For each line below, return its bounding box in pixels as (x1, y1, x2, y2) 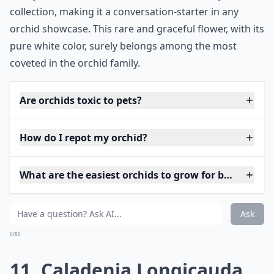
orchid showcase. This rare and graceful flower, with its (10, 22, 264, 35)
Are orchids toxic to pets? (20, 94, 142, 107)
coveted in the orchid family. (10, 56, 140, 70)
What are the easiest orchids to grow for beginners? (20, 168, 272, 182)
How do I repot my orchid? (20, 131, 147, 144)
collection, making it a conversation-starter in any (10, 5, 239, 18)
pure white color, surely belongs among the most (10, 39, 237, 53)
